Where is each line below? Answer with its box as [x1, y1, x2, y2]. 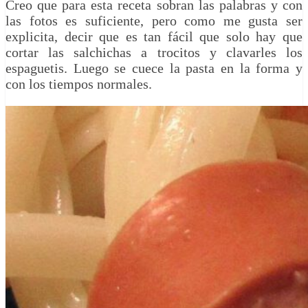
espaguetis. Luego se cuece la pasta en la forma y [5, 60, 302, 76]
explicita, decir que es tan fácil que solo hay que [5, 29, 302, 45]
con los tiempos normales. [5, 76, 152, 92]
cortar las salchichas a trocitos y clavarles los [5, 45, 302, 60]
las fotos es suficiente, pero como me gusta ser [5, 13, 302, 29]
